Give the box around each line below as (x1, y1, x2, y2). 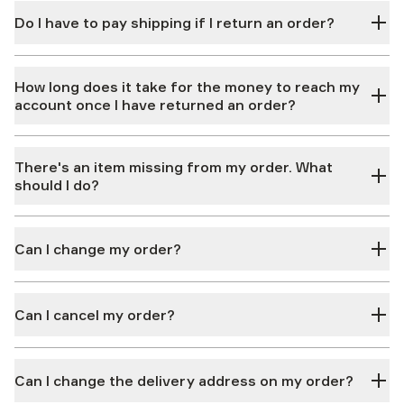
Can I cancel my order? (14, 306, 175, 324)
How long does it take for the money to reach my (14, 78, 360, 96)
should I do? (14, 176, 99, 194)
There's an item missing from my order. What (14, 158, 333, 176)
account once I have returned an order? (14, 96, 296, 114)
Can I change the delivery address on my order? (14, 372, 353, 390)
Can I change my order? (14, 240, 181, 258)
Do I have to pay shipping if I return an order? (14, 14, 335, 32)
